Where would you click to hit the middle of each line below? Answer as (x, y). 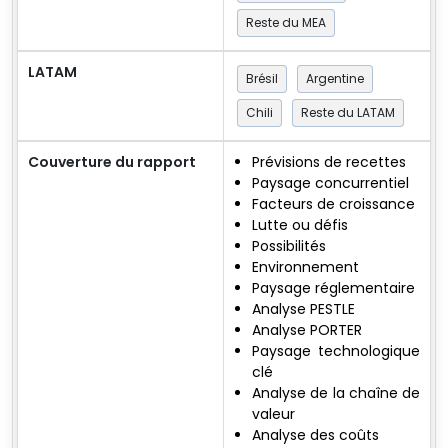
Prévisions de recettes (329, 161)
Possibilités (289, 245)
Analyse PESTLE (303, 308)
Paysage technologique (336, 350)
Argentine (335, 78)
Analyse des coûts (315, 434)
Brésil (262, 78)
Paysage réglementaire (333, 287)
